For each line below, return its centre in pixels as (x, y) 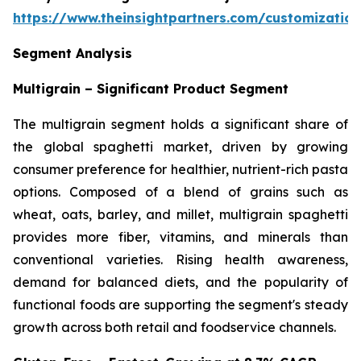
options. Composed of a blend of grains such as (180, 192)
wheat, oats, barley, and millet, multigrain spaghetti (180, 215)
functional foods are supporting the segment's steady (180, 305)
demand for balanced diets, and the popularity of (180, 282)
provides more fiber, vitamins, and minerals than (180, 237)
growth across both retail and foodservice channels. (174, 328)
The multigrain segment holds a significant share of (180, 124)
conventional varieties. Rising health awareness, (180, 260)
